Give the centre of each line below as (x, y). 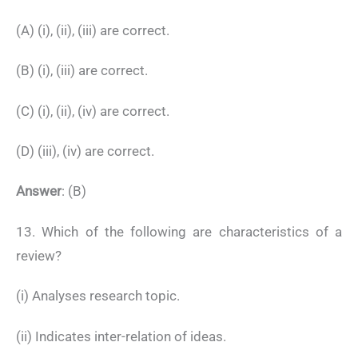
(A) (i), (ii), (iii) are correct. (93, 30)
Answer (39, 191)
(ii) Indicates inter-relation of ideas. (121, 336)
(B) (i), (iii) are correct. (82, 71)
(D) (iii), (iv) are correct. (85, 151)
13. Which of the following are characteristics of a (179, 231)
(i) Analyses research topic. (98, 296)
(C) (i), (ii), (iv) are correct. (93, 111)
